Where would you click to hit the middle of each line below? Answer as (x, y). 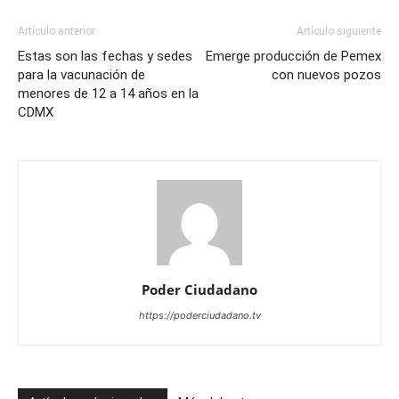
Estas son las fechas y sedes (105, 57)
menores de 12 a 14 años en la (108, 94)
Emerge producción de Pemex (293, 57)
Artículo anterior (57, 32)
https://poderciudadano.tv (199, 316)
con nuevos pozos (326, 75)
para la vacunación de (81, 75)
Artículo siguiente (339, 32)
